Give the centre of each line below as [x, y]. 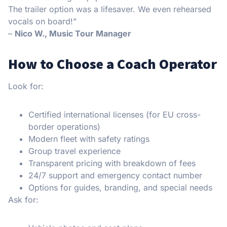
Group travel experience [74, 151]
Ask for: [23, 199]
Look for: [26, 86]
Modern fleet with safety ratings [89, 139]
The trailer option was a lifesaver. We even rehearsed [110, 9]
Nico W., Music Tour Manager [73, 33]
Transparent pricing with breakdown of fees [112, 163]
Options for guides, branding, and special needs [120, 187]
